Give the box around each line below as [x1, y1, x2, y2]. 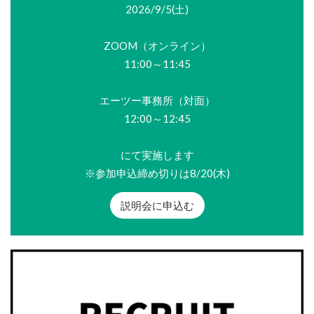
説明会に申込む [120, 199, 194, 212]
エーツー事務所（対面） [99, 94, 215, 107]
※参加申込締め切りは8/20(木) [84, 167, 230, 179]
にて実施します [120, 149, 194, 161]
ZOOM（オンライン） [103, 39, 211, 52]
